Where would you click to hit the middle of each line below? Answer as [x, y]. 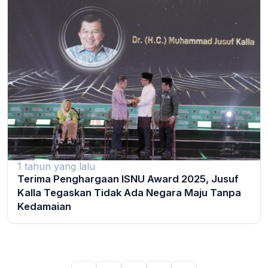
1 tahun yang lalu [56, 166]
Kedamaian [44, 206]
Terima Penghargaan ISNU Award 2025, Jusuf [128, 179]
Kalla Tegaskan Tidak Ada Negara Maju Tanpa [129, 192]
